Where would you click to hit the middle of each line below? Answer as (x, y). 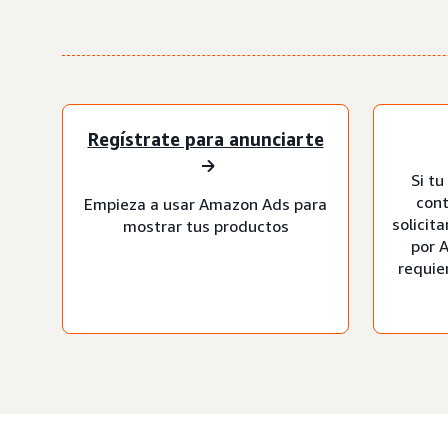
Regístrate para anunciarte (205, 139)
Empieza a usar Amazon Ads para (205, 203)
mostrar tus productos (205, 225)
